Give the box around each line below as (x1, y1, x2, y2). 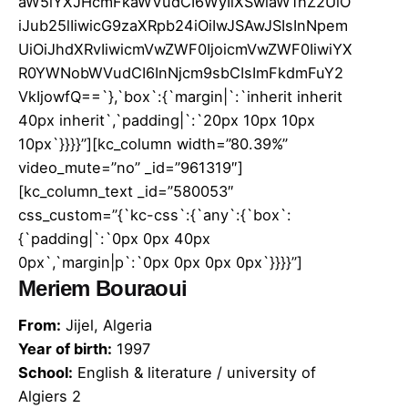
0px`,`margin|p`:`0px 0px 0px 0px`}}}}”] (18, 252, 302, 271)
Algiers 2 (18, 386, 81, 405)
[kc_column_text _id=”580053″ (18, 181, 234, 200)
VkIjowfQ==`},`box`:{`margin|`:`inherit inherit (18, 87, 342, 106)
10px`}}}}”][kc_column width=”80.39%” (18, 134, 288, 153)
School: (18, 362, 73, 382)
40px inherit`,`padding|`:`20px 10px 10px (18, 110, 315, 129)
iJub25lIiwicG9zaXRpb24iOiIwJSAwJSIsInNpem (18, 15, 348, 35)
